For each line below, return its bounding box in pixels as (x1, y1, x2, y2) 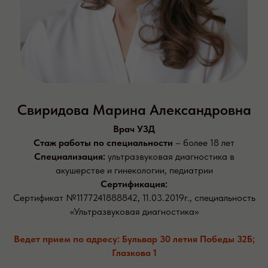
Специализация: (33, 151, 105, 163)
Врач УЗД (113, 123, 155, 135)
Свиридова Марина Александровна (17, 101, 251, 119)
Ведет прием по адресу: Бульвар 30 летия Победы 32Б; (13, 233, 255, 245)
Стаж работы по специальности (33, 137, 173, 149)
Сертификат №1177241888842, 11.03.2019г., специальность (13, 192, 255, 204)
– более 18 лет (173, 137, 234, 149)
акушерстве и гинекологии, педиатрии (55, 165, 213, 176)
